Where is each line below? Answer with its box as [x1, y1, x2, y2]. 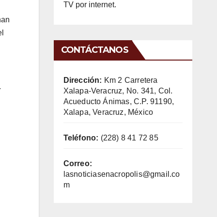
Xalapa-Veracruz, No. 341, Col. [63, 86, 173, 95]
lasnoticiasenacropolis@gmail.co [63, 170, 180, 178]
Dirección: [63, 76, 102, 84]
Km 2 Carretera [102, 76, 158, 84]
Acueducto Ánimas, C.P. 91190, [63, 97, 174, 106]
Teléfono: [63, 133, 99, 142]
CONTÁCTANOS [61, 44, 128, 55]
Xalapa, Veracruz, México [63, 108, 154, 116]
